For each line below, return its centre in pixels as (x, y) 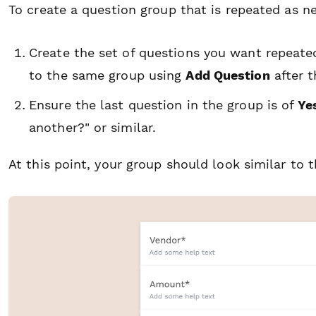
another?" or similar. (93, 127)
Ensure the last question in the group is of (164, 104)
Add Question (228, 75)
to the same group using (108, 75)
